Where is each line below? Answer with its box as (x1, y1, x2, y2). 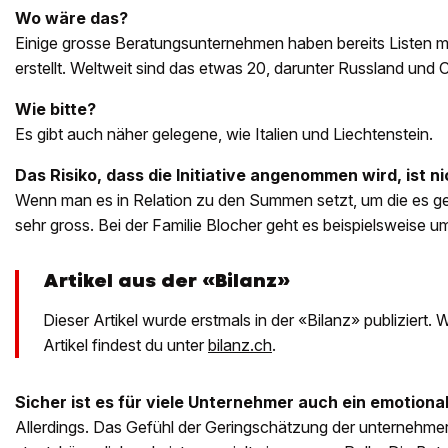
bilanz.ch (208, 335, 272, 356)
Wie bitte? (15, 99, 96, 120)
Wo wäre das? (15, 8, 128, 29)
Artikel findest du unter (43, 335, 208, 356)
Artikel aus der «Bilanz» (43, 268, 290, 294)
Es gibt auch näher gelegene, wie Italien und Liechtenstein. (15, 124, 433, 145)
